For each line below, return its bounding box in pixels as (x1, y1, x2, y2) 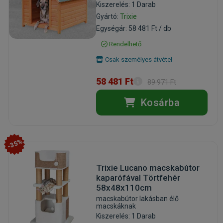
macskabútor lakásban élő (96, 194, 179, 203)
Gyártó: (96, 12, 120, 20)
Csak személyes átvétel (103, 55, 172, 63)
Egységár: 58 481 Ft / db (96, 24, 171, 32)
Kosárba (138, 96, 180, 109)
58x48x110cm (96, 182, 152, 193)
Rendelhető (107, 40, 141, 48)
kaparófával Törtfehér (96, 172, 180, 183)
